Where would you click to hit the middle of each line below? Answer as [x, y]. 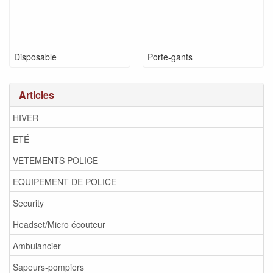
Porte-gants [170, 57]
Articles [37, 95]
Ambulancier [37, 245]
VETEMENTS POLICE [55, 160]
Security [28, 203]
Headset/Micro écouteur [59, 224]
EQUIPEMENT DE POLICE [65, 181]
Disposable [35, 57]
